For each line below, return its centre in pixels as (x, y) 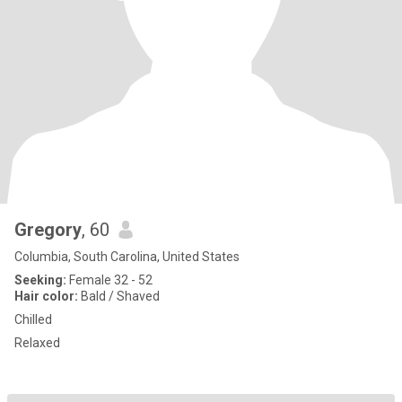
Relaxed (37, 343)
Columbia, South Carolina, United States (127, 257)
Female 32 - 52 (109, 280)
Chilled (33, 319)
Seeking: (40, 280)
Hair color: (46, 296)
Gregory (48, 230)
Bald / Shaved (119, 296)
